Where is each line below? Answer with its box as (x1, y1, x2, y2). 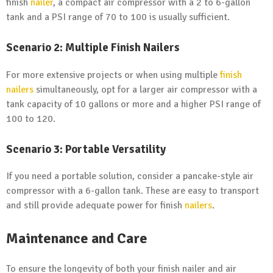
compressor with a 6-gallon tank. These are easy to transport (6, 185, 259, 197)
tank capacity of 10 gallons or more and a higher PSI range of (6, 97, 261, 110)
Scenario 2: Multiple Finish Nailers (6, 40, 180, 54)
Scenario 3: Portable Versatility (6, 141, 166, 156)
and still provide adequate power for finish (6, 199, 185, 212)
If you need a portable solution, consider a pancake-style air (6, 170, 253, 183)
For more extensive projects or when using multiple (6, 68, 220, 81)
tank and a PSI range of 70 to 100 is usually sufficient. (6, 10, 230, 23)
